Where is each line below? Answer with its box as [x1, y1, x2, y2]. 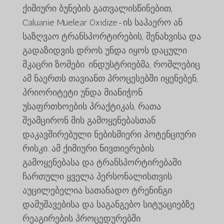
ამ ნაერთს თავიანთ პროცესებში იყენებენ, [22, 72, 198, 84]
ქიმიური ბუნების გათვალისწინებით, [22, 2, 172, 14]
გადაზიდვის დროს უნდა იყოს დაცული [22, 44, 187, 56]
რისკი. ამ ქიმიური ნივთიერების [22, 142, 154, 154]
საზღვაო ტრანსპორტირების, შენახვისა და [22, 30, 201, 42]
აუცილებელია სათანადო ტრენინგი [22, 184, 172, 196]
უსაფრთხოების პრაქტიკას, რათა [22, 100, 161, 112]
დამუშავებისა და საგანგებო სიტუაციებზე [22, 198, 194, 210]
